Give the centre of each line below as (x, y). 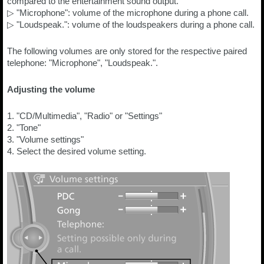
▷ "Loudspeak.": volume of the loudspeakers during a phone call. (131, 24)
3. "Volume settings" (45, 139)
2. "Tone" (24, 128)
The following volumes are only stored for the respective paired (127, 51)
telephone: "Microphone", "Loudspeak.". (82, 63)
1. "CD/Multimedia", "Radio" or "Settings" (85, 116)
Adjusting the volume (51, 89)
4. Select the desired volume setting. (77, 151)
